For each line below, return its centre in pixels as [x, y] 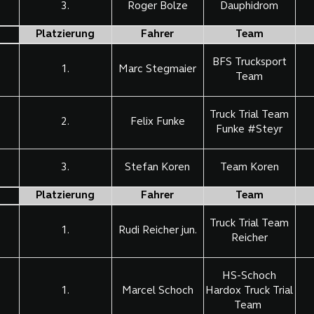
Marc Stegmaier [158, 70]
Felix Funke [157, 123]
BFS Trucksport [249, 63]
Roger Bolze [157, 7]
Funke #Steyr [250, 130]
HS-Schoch [250, 277]
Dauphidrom [250, 7]
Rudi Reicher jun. [157, 231]
